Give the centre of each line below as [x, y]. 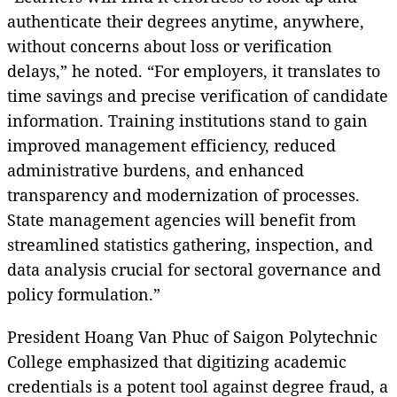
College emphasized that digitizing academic [177, 361]
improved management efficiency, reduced [171, 145]
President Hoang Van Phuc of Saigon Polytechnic [192, 336]
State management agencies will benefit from [182, 219]
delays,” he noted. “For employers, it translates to [194, 70]
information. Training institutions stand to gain [187, 120]
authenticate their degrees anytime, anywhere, [186, 21]
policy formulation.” [84, 294]
